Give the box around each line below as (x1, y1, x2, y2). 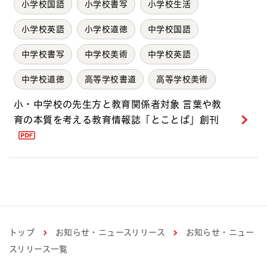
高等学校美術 (156, 74, 208, 83)
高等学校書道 (85, 74, 136, 83)
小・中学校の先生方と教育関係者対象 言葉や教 (14, 99, 222, 109)
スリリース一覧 (9, 244, 68, 253)
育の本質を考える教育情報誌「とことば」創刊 (14, 114, 219, 125)
